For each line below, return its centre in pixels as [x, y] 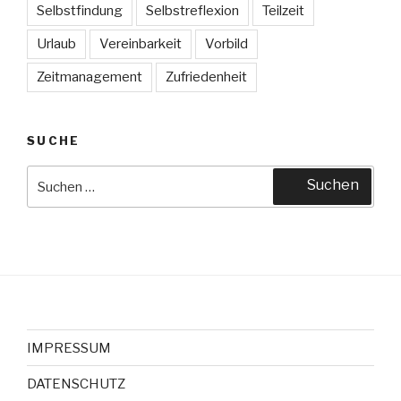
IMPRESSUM [69, 348]
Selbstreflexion [192, 10]
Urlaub [56, 43]
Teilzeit [283, 10]
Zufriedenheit [206, 77]
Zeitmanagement [90, 77]
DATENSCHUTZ [76, 384]
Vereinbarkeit [141, 43]
